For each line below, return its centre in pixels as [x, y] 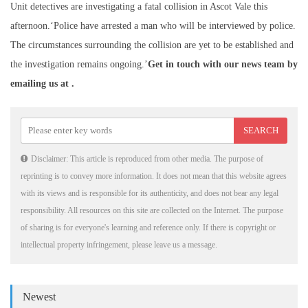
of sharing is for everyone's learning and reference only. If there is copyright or [148, 228]
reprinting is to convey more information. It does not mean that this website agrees [154, 176]
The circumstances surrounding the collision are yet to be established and [152, 45]
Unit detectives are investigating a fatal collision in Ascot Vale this [139, 7]
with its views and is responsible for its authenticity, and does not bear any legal [150, 194]
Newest [39, 297]
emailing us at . [42, 84]
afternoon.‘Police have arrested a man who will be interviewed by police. [153, 26]
